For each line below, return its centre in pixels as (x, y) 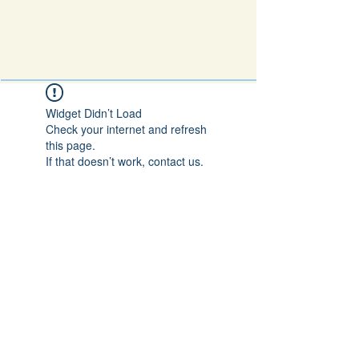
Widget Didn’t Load (94, 113)
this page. (71, 145)
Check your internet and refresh (126, 129)
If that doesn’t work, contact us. (125, 161)
